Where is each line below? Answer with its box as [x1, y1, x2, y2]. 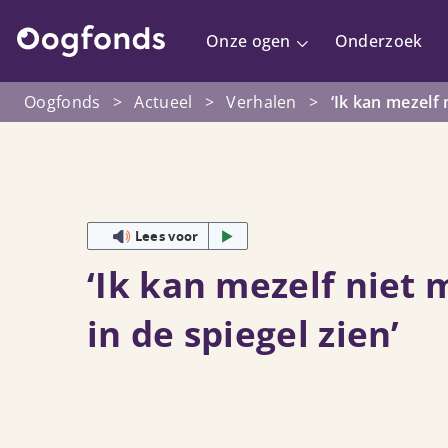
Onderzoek [334, 30, 423, 52]
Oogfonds [24, 91, 101, 113]
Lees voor [134, 227, 199, 245]
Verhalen [226, 91, 297, 113]
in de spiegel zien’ [87, 309, 400, 357]
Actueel [134, 91, 193, 113]
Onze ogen [206, 30, 291, 52]
